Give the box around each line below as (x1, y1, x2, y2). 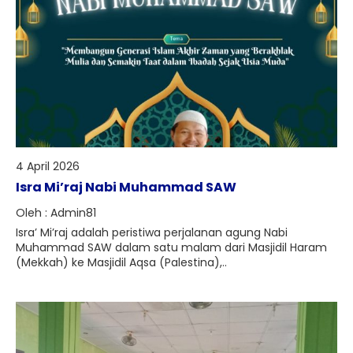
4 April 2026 (16, 158, 80, 174)
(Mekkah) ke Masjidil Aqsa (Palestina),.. (16, 255, 227, 270)
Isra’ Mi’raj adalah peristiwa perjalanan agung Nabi (16, 225, 288, 240)
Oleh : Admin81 (16, 205, 96, 221)
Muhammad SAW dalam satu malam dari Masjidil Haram (16, 240, 327, 255)
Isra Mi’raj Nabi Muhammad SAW (16, 178, 236, 196)
